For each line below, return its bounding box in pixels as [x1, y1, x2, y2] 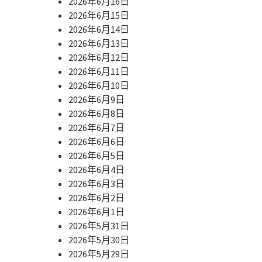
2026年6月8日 [68, 107, 125, 119]
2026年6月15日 [68, 9, 129, 21]
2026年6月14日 [68, 23, 129, 35]
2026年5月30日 [68, 233, 129, 246]
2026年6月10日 [68, 79, 129, 91]
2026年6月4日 [68, 163, 125, 175]
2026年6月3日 [68, 177, 125, 189]
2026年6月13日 [68, 37, 129, 49]
